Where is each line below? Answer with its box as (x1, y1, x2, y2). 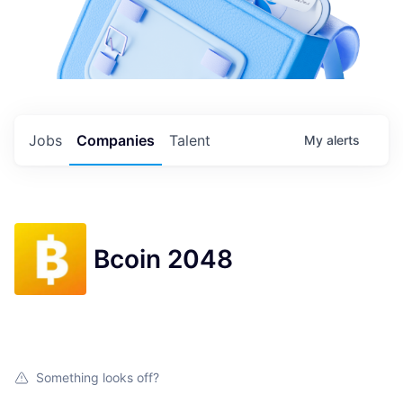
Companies (76, 131, 155, 149)
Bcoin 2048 (94, 243, 233, 274)
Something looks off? (36, 370, 159, 385)
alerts (327, 132, 360, 148)
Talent (169, 131, 210, 149)
